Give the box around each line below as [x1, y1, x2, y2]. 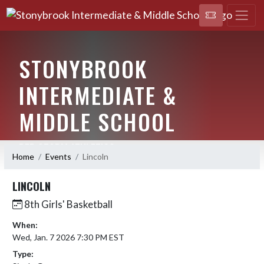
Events [45, 151, 71, 161]
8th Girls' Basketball [22, 197, 113, 210]
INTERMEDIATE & [18, 78, 177, 111]
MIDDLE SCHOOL [18, 104, 176, 138]
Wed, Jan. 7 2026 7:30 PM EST [12, 232, 124, 242]
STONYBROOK [18, 51, 147, 85]
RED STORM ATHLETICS [18, 138, 115, 156]
